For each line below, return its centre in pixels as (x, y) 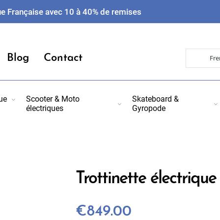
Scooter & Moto (53, 99)
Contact (63, 58)
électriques (44, 108)
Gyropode (149, 108)
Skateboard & (156, 99)
